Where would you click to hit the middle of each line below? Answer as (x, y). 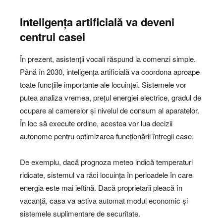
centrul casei (53, 37)
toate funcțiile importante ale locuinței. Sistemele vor (103, 85)
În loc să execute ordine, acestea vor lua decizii (96, 123)
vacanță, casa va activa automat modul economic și (104, 201)
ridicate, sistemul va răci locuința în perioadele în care (106, 175)
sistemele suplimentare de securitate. (80, 214)
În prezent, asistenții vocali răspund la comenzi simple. (108, 59)
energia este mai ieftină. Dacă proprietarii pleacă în (101, 188)
